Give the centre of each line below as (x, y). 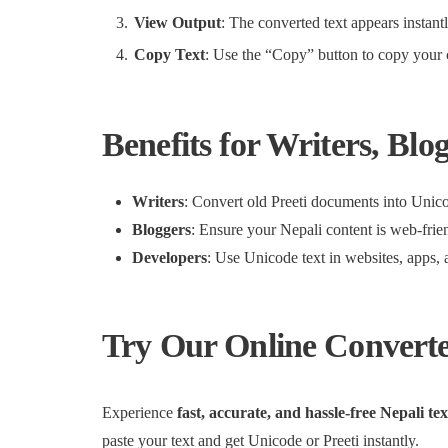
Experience (139, 412)
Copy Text (169, 54)
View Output (177, 22)
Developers (169, 257)
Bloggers (161, 229)
